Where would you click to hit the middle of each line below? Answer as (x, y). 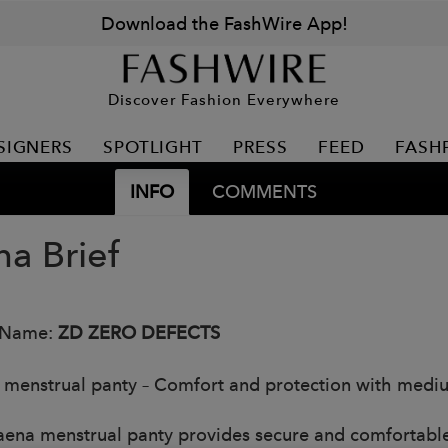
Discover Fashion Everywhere (224, 99)
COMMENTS (264, 191)
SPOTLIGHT (153, 147)
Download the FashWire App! (224, 23)
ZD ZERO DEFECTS (139, 332)
